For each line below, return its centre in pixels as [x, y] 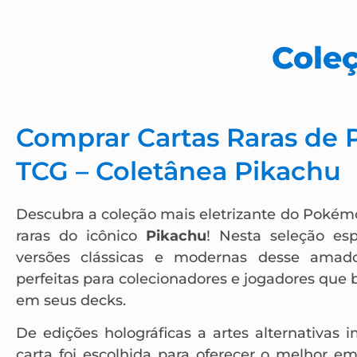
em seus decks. [71, 300]
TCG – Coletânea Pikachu [178, 171]
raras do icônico [81, 235]
